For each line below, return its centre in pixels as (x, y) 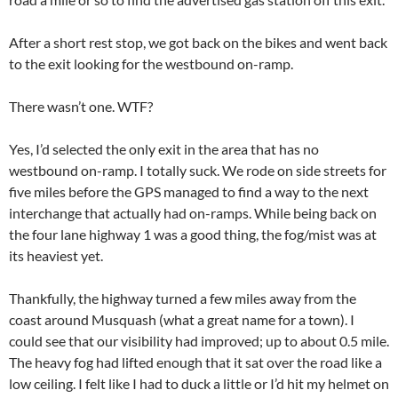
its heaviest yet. (56, 255)
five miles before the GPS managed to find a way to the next (189, 191)
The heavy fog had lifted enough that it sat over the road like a (195, 362)
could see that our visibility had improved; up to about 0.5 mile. (199, 340)
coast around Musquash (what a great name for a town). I (182, 319)
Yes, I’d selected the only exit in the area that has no (164, 148)
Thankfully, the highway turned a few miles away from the (183, 298)
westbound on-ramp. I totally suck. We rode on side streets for (198, 170)
